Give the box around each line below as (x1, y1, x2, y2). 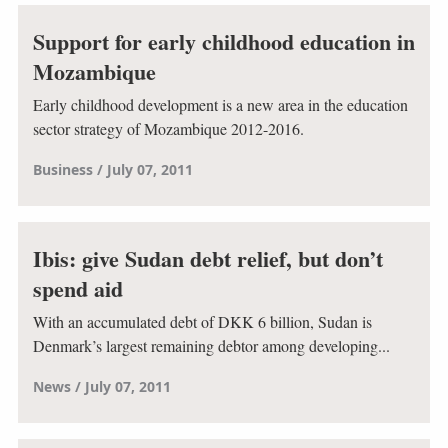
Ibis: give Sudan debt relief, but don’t (32, 241, 383, 275)
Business (32, 160, 93, 180)
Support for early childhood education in (32, 24, 415, 58)
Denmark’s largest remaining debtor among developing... (32, 335, 390, 357)
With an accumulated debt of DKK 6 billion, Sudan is (32, 311, 372, 333)
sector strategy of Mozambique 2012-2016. (32, 118, 304, 140)
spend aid (32, 271, 123, 305)
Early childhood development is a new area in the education (32, 94, 408, 116)
